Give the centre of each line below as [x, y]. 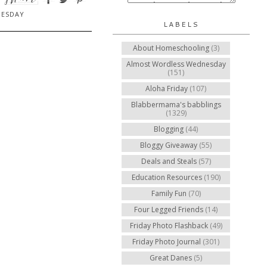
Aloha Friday [167, 89]
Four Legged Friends [169, 209]
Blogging [169, 129]
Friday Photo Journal [167, 242]
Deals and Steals [169, 161]
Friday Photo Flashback [169, 226]
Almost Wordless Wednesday [176, 64]
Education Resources [167, 177]
